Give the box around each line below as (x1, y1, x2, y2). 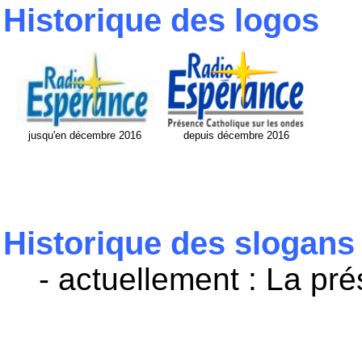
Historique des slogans (3, 225, 355, 261)
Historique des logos (3, 2, 319, 38)
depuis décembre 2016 (183, 129, 289, 141)
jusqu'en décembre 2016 (28, 129, 141, 141)
